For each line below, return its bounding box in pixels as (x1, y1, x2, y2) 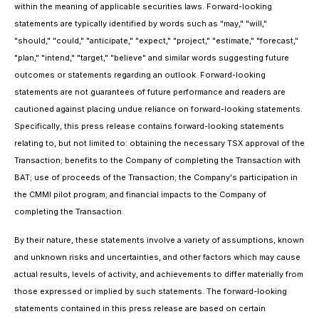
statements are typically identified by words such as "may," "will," (14, 19, 267, 28)
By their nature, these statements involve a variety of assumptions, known (14, 235, 304, 245)
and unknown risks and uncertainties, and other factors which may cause (14, 252, 300, 262)
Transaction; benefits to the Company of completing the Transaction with (14, 155, 300, 165)
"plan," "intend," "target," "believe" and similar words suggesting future (14, 53, 289, 63)
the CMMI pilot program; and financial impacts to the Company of (14, 189, 266, 199)
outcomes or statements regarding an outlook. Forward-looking (14, 70, 266, 80)
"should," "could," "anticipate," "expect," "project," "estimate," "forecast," (14, 36, 298, 46)
